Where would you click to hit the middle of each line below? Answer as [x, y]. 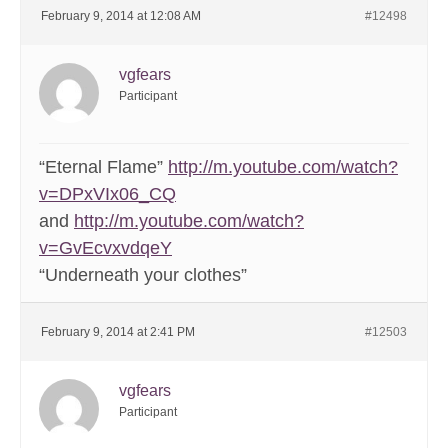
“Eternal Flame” [103, 167]
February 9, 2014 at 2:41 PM [118, 332]
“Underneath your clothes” [143, 275]
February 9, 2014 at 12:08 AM [121, 16]
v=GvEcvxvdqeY [105, 248]
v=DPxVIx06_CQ [107, 194]
